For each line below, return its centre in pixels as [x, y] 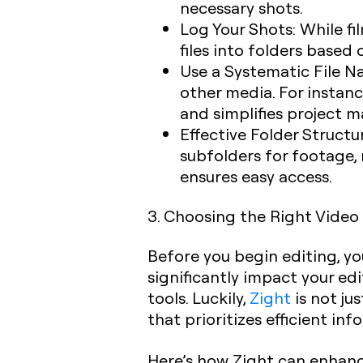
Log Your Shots [236, 28]
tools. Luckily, [199, 297]
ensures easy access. [256, 176]
